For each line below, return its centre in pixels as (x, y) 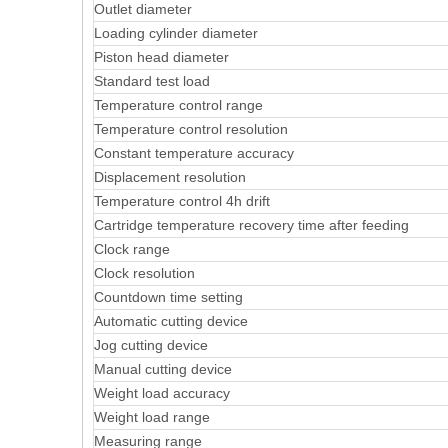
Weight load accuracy (162, 393)
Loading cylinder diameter (176, 33)
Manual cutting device (163, 369)
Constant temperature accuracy (194, 153)
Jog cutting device (151, 345)
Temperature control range (178, 105)
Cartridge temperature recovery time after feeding (251, 225)
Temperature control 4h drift (182, 201)
